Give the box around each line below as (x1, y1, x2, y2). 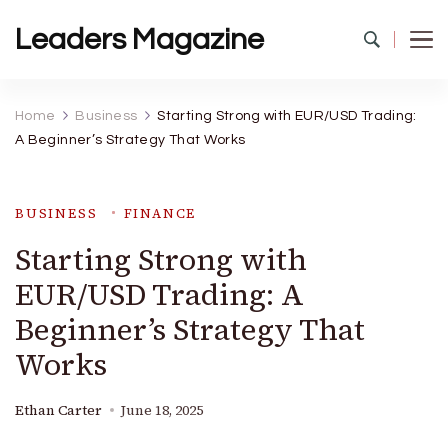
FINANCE (123, 205, 197, 222)
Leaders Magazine (15, 24, 264, 55)
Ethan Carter (15, 401, 102, 420)
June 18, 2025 (121, 401, 203, 420)
